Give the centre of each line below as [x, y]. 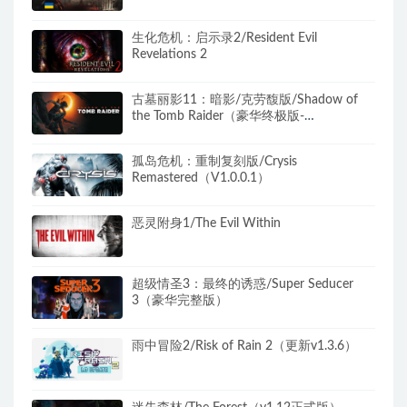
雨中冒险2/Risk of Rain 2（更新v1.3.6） [244, 347]
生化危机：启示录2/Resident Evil [224, 39]
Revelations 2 [169, 55]
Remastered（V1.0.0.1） [201, 178]
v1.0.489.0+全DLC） [189, 133]
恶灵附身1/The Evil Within [206, 223]
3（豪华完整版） [180, 301]
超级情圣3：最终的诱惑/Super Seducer [243, 285]
